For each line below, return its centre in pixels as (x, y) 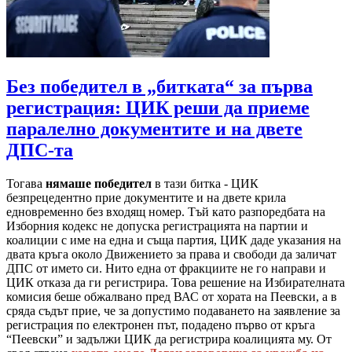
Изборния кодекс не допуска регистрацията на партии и (157, 226)
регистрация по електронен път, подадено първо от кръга (161, 325)
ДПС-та (40, 150)
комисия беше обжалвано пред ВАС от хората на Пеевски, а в (172, 297)
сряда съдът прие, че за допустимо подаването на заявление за (173, 311)
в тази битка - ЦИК (205, 184)
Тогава (26, 184)
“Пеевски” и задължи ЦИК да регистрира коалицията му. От (169, 339)
